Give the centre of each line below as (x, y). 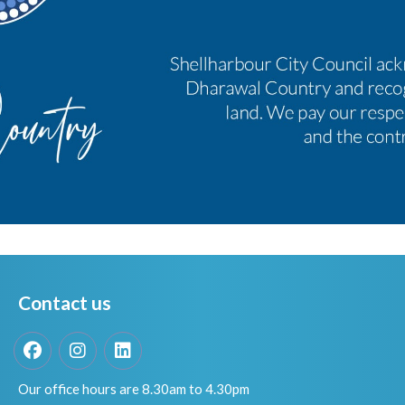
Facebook (75, 342)
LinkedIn (160, 342)
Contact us (65, 303)
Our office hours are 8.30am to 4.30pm (134, 389)
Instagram (120, 342)
